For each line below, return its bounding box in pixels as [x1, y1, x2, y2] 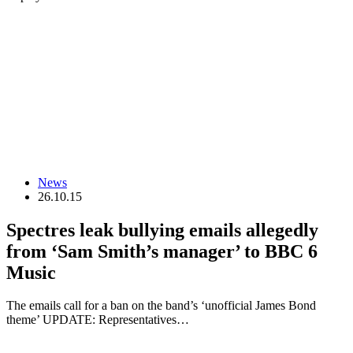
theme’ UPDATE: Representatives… [6, 313, 189, 327]
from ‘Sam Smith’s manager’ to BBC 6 [6, 240, 318, 262]
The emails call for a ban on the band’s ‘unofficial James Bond [6, 299, 316, 313]
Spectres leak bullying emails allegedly [6, 219, 318, 240]
